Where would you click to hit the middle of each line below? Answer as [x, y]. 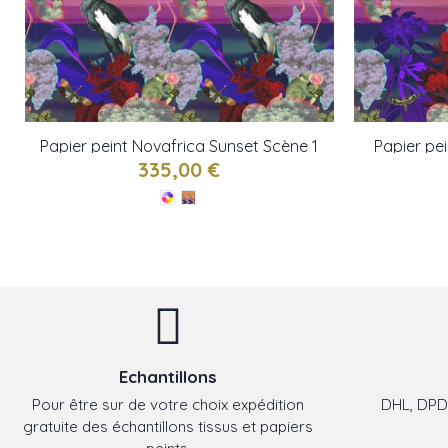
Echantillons [168, 376]
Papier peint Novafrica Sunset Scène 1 [179, 145]
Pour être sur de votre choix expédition [168, 405]
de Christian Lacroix [179, 164]
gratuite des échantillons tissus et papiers [168, 427]
